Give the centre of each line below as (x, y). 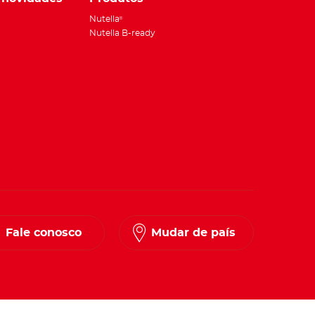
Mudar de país (193, 233)
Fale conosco (44, 233)
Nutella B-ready (122, 33)
